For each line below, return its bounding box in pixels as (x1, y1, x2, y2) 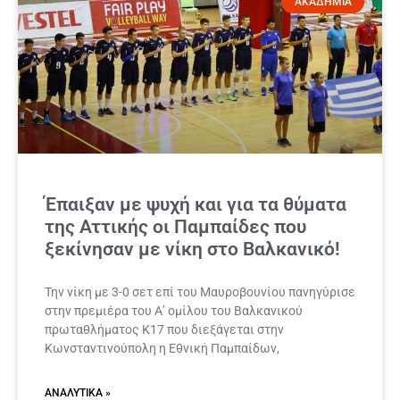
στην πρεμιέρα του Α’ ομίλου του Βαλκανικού (45, 304, 303, 319)
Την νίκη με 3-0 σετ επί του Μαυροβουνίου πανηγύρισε (45, 285, 355, 300)
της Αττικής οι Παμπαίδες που (45, 216, 306, 238)
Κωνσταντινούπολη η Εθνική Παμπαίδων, (45, 341, 279, 356)
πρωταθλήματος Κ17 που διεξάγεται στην (45, 322, 284, 337)
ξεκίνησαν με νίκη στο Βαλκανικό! (45, 238, 340, 261)
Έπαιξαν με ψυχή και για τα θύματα (45, 194, 346, 216)
